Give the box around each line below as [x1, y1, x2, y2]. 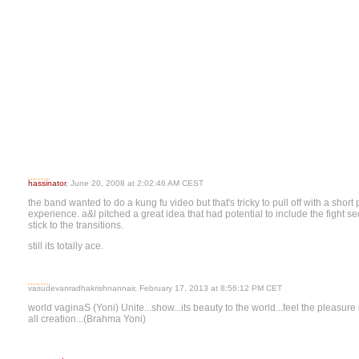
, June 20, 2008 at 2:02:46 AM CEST [66, 179, 204, 188]
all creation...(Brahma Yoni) [28, 313, 146, 325]
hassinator [28, 179, 66, 188]
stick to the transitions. [28, 220, 123, 231]
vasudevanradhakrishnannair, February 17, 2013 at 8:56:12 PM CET [28, 284, 282, 292]
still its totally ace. [28, 240, 103, 252]
